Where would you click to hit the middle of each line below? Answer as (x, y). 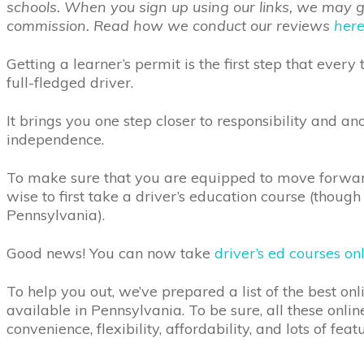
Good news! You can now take (110, 253)
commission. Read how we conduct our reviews (170, 26)
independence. (57, 139)
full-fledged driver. (70, 82)
